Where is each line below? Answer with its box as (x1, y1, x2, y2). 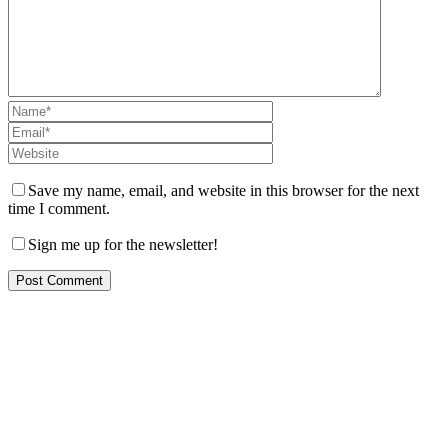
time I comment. (8, 199, 110, 217)
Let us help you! (51, 386, 259, 420)
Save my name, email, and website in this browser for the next (28, 181, 419, 199)
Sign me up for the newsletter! (28, 235, 218, 253)
